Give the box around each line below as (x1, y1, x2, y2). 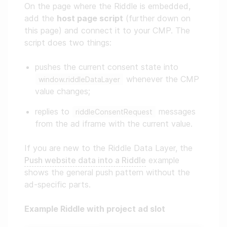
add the (24, 13, 57, 23)
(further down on (123, 13, 191, 23)
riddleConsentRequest (75, 107, 153, 116)
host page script (57, 13, 123, 23)
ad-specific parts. (24, 179, 91, 190)
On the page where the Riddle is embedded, (24, 1, 191, 11)
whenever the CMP (124, 74, 199, 84)
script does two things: (24, 37, 111, 48)
